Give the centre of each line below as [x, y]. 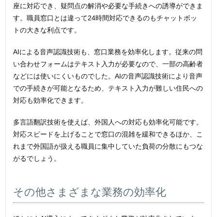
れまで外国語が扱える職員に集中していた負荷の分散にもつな [108, 147]
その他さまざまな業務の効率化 [90, 192]
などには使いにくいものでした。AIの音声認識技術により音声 [108, 76]
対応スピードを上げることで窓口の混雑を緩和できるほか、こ [108, 134]
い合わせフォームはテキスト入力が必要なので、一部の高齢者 [108, 64]
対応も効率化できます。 [51, 101]
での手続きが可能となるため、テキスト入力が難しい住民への [108, 88]
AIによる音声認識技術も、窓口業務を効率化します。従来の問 [108, 52]
